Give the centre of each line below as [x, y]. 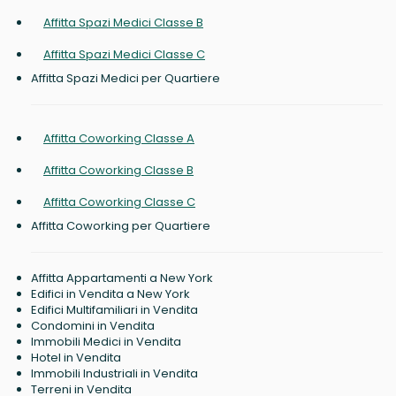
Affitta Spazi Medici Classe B [123, 23]
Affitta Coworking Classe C [119, 202]
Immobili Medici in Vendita [106, 342]
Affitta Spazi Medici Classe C [124, 55]
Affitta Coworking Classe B [118, 171]
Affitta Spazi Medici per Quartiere [126, 79]
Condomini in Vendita [93, 326]
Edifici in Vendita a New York [110, 294]
